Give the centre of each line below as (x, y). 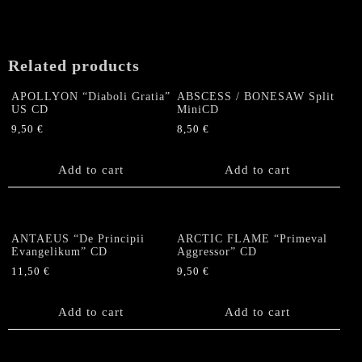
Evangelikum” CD (59, 251)
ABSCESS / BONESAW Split (256, 97)
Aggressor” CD (217, 251)
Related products (74, 66)
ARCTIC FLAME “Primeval (253, 238)
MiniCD (198, 110)
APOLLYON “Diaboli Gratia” (91, 97)
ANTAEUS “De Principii (78, 238)
